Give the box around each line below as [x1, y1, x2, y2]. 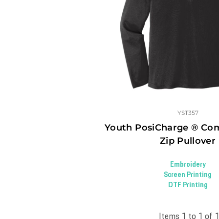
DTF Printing [168, 180, 208, 190]
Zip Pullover [159, 135, 216, 146]
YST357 [177, 109, 198, 116]
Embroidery [170, 159, 206, 170]
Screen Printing [164, 170, 212, 180]
